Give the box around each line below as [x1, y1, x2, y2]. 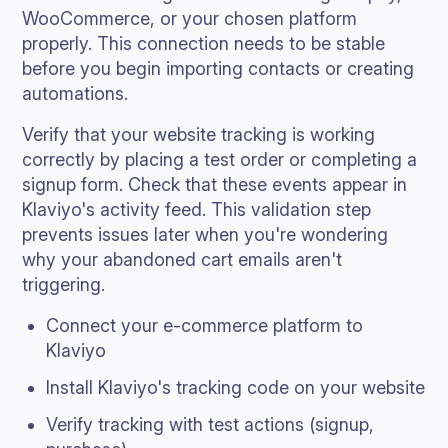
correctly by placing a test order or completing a [22, 149, 418, 170]
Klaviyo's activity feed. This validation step [22, 199, 372, 220]
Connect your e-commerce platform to [46, 315, 364, 336]
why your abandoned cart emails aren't [22, 249, 343, 270]
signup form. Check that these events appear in [22, 174, 408, 195]
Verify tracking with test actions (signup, [46, 414, 375, 435]
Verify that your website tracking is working [22, 124, 376, 145]
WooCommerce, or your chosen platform [22, 8, 358, 29]
